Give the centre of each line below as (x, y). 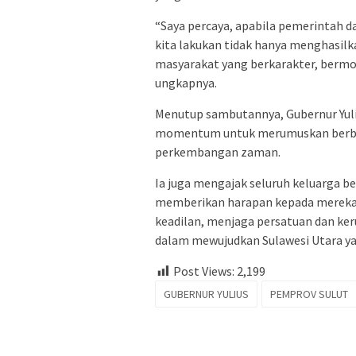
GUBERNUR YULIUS (206, 294)
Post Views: (204, 271)
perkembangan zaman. (218, 152)
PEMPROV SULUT (309, 294)
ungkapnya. (186, 83)
